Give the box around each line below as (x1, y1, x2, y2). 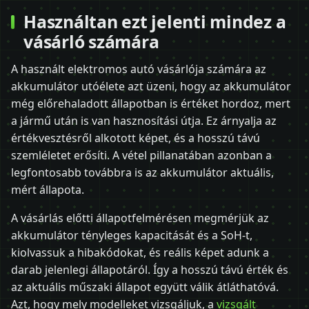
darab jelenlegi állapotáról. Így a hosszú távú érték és (11, 261, 288, 277)
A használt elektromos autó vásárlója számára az (11, 61, 266, 77)
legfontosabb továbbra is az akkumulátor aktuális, (11, 164, 274, 180)
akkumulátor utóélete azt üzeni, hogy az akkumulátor (11, 78, 291, 94)
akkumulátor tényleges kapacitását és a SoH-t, (11, 227, 252, 243)
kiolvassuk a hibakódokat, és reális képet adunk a (11, 244, 269, 260)
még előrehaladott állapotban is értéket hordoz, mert (11, 95, 290, 111)
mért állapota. (11, 181, 84, 197)
